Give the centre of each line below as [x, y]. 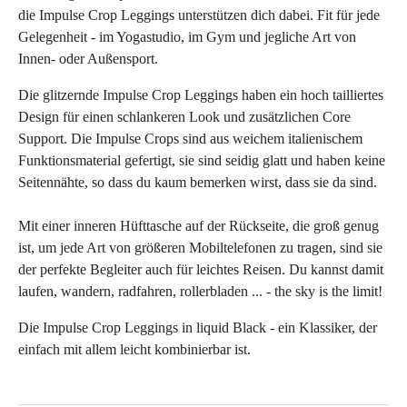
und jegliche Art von [298, 36]
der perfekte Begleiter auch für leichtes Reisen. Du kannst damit [201, 269]
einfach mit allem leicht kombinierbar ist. [134, 349]
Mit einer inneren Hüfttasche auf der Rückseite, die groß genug [199, 225]
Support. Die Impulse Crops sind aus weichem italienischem [190, 138]
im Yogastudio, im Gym [169, 36]
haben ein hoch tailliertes [311, 94]
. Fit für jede [345, 15]
